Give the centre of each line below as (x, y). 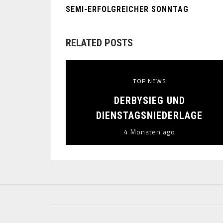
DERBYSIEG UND (149, 101)
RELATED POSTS (99, 43)
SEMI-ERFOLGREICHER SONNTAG (127, 9)
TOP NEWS (149, 81)
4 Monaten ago (149, 132)
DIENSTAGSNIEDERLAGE (149, 116)
